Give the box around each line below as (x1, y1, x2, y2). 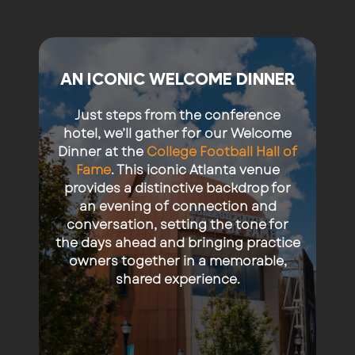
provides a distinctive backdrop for (64, 179, 291, 198)
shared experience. (115, 270, 240, 289)
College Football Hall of (147, 143, 297, 162)
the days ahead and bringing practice (55, 234, 300, 253)
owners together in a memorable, (68, 252, 287, 271)
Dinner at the (58, 143, 147, 162)
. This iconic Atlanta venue (110, 161, 280, 180)
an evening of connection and (78, 197, 277, 216)
